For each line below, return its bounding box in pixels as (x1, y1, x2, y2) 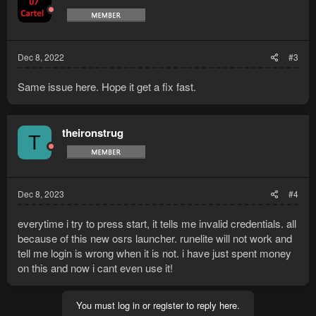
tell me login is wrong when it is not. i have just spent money (18, 245, 291, 261)
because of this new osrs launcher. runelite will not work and (18, 231, 292, 246)
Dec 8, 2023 (18, 188, 64, 200)
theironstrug (62, 125, 123, 141)
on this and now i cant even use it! (18, 260, 173, 276)
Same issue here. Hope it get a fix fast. (18, 79, 196, 95)
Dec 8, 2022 (18, 51, 64, 63)
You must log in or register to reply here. (76, 298, 240, 312)
